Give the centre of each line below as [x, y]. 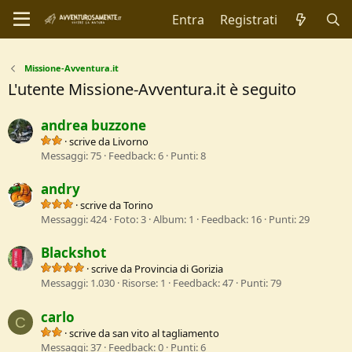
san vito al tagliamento [166, 333]
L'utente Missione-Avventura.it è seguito [152, 89]
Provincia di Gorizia [179, 269]
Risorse [139, 283]
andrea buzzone [93, 126]
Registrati [248, 19]
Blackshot [73, 253]
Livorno [130, 142]
